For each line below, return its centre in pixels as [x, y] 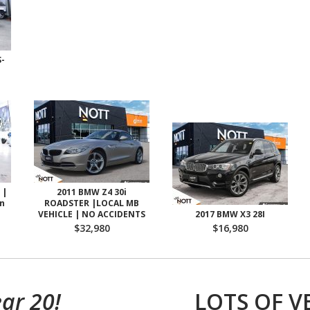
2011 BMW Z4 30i [92, 192]
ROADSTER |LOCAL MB [92, 203]
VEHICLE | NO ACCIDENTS [92, 214]
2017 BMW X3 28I [230, 214]
